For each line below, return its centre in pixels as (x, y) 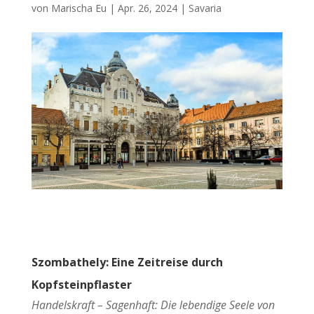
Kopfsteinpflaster (81, 284)
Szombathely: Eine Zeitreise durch (127, 262)
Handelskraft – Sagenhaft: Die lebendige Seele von (153, 305)
